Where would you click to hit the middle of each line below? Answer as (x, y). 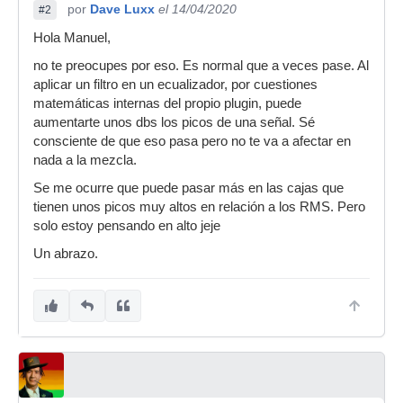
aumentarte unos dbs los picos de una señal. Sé (174, 122)
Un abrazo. (66, 254)
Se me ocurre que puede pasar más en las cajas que (188, 188)
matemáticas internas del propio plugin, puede (167, 103)
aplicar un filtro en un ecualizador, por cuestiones (175, 85)
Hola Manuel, (72, 38)
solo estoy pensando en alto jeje (127, 226)
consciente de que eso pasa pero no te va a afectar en (192, 141)
